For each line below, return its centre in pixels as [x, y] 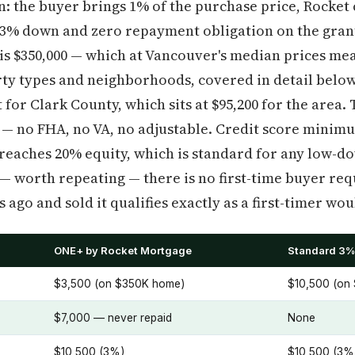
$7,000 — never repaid [113, 318]
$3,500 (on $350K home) [119, 284]
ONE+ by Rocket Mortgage [123, 250]
